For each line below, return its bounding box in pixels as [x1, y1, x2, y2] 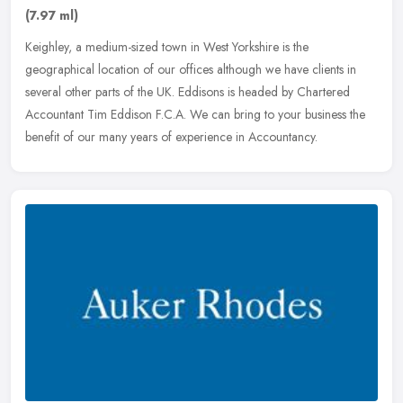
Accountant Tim [25, 104, 107, 123]
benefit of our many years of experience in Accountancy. [25, 127, 318, 146]
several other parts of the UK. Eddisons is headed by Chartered [25, 82, 350, 101]
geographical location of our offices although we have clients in [25, 59, 356, 78]
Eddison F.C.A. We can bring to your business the [111, 104, 365, 123]
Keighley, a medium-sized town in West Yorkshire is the [25, 37, 309, 56]
